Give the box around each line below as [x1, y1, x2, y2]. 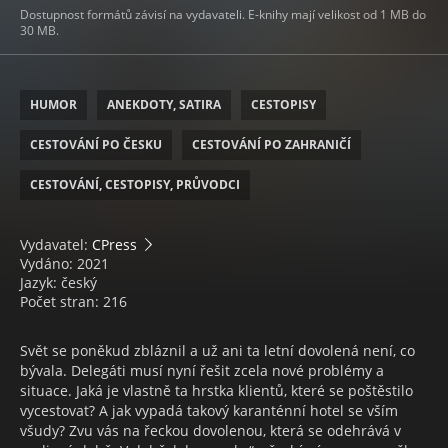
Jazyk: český [20, 273, 97, 293]
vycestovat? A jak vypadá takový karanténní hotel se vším [20, 401, 398, 421]
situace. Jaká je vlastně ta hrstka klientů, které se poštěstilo [20, 381, 413, 401]
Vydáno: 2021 [20, 254, 109, 274]
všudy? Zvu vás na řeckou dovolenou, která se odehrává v [20, 421, 401, 441]
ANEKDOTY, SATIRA [107, 96, 221, 114]
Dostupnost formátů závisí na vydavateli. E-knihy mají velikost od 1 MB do [20, 6, 426, 24]
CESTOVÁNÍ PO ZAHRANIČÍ [192, 136, 351, 154]
